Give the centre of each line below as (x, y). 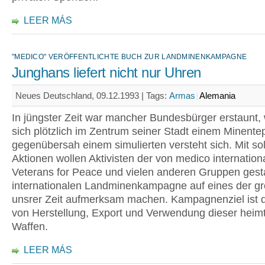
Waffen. (30, 227)
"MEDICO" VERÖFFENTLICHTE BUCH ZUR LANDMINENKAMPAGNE (130, 57)
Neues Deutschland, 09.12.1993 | (81, 96)
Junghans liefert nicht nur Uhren (106, 73)
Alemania (217, 96)
